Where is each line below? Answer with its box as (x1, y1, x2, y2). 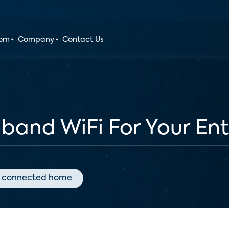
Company (18, 36, 55, 43)
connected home (2, 174, 72, 182)
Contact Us (62, 36, 104, 43)
